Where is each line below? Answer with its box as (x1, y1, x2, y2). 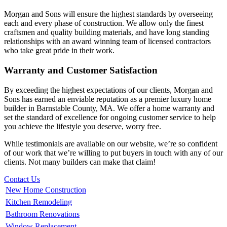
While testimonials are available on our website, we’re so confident (4, 139, 217, 148)
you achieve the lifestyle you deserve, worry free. (4, 122, 161, 131)
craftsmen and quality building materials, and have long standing (4, 28, 209, 37)
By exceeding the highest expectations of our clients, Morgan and (4, 85, 213, 94)
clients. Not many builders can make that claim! (4, 157, 156, 166)
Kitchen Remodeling (6, 197, 72, 206)
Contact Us (4, 174, 40, 183)
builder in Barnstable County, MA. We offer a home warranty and (4, 103, 214, 112)
